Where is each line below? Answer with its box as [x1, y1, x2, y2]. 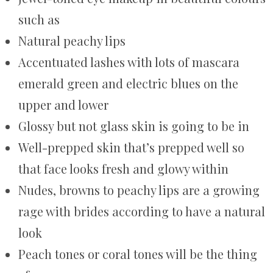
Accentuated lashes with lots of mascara [18, 53, 239, 70]
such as [18, 10, 60, 27]
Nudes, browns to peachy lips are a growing [18, 181, 260, 198]
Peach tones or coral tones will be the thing [18, 245, 257, 262]
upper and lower [18, 96, 108, 113]
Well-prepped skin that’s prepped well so [18, 138, 244, 155]
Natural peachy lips [18, 32, 126, 49]
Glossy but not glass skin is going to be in [18, 117, 249, 134]
